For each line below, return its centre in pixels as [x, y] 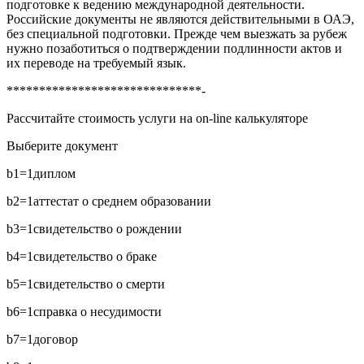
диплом [54, 173]
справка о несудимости [97, 311]
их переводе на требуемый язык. [96, 63]
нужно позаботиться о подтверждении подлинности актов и [174, 48]
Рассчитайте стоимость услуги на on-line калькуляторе [157, 118]
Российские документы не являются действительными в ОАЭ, [180, 19]
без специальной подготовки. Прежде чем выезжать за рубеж [177, 33]
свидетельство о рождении [108, 228]
